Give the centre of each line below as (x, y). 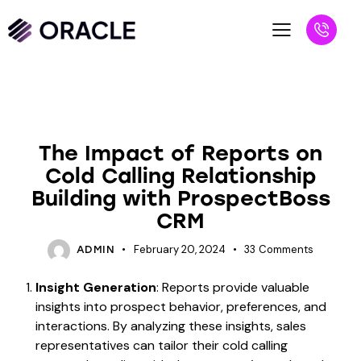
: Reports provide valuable (233, 288)
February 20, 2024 (179, 250)
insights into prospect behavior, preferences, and (181, 307)
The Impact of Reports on (180, 154)
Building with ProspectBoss (180, 199)
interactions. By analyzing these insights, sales (171, 326)
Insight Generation (96, 288)
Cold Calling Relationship (180, 176)
